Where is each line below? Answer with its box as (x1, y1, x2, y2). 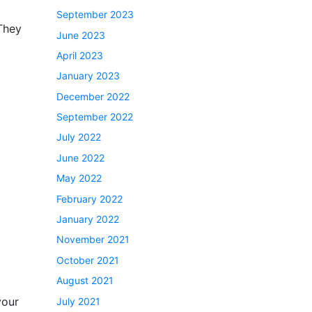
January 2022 (56, 213, 119, 226)
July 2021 (56, 295, 100, 307)
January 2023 (56, 70, 120, 82)
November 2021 (56, 233, 130, 246)
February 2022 (56, 192, 123, 205)
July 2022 (56, 131, 101, 143)
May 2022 (56, 172, 102, 185)
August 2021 (56, 274, 114, 287)
